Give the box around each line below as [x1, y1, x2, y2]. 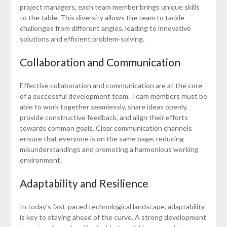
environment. [19, 156, 62, 165]
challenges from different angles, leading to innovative [19, 24, 191, 33]
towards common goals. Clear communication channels [19, 124, 192, 133]
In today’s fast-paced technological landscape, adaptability [19, 202, 205, 211]
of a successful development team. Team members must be [19, 92, 207, 101]
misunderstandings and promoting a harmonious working [19, 145, 199, 154]
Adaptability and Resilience [19, 177, 148, 190]
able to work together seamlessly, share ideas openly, [19, 102, 187, 111]
